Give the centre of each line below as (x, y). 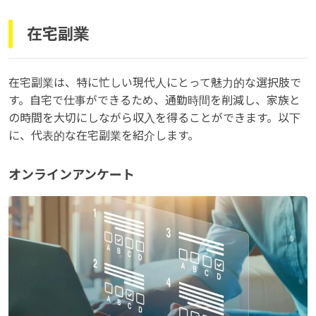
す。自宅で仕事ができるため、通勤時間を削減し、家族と (154, 101)
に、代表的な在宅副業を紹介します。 (104, 136)
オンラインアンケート (72, 175)
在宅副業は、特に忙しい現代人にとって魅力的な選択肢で (155, 83)
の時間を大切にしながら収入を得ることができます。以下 (154, 119)
